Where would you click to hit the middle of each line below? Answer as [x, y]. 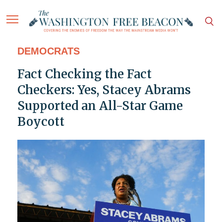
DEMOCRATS [48, 51]
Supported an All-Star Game [100, 106]
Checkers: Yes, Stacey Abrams [104, 90]
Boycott [41, 122]
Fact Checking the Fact [84, 74]
